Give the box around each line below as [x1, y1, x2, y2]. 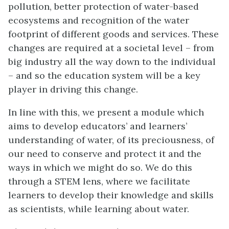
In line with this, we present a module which [8, 106, 204, 118]
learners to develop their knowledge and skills [8, 189, 214, 201]
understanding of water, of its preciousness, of [8, 133, 214, 146]
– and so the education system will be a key [8, 69, 200, 81]
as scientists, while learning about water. [8, 202, 189, 215]
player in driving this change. [8, 83, 138, 95]
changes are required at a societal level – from [8, 41, 214, 54]
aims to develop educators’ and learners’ [8, 120, 187, 132]
